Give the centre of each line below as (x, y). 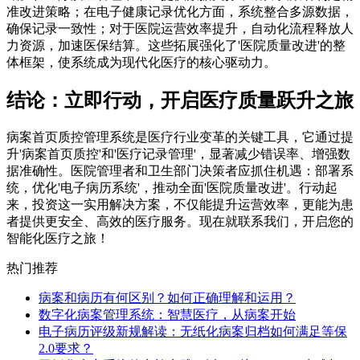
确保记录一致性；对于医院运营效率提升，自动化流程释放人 (180, 28)
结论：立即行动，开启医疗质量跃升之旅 (180, 100)
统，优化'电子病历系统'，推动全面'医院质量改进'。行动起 (172, 187)
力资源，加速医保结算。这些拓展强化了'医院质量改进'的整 (176, 45)
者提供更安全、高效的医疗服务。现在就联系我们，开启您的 (180, 221)
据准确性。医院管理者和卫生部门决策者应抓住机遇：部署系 (180, 170)
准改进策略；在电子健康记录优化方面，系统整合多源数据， (180, 11)
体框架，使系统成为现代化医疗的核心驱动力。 (141, 62)
